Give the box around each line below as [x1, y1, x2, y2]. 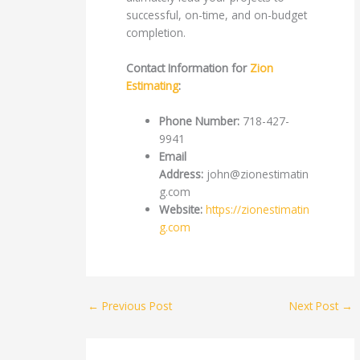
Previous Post [99, 297, 173, 313]
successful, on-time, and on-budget [126, 7, 308, 23]
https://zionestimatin [206, 202, 310, 218]
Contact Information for [126, 60, 251, 76]
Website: [159, 202, 203, 218]
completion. [126, 25, 186, 41]
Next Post [288, 297, 342, 313]
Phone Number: [159, 113, 240, 129]
